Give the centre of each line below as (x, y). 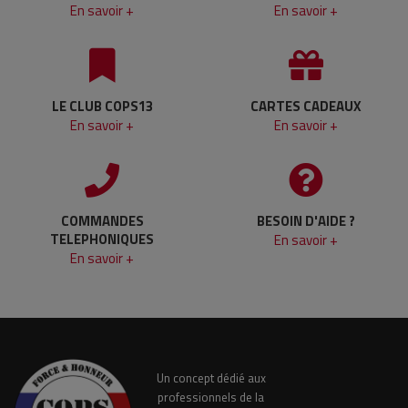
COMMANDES (102, 221)
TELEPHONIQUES (102, 239)
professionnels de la (211, 397)
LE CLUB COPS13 (102, 106)
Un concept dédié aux (211, 378)
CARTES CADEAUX (306, 106)
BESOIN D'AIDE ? (306, 221)
